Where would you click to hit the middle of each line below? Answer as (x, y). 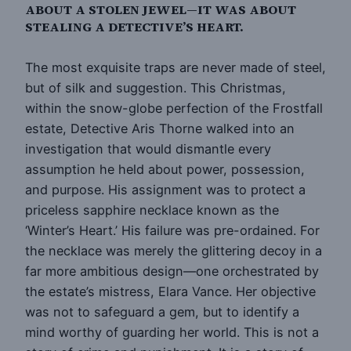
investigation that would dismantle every (148, 148)
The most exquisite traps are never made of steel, (175, 67)
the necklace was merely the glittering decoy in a (174, 250)
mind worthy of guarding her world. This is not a (172, 332)
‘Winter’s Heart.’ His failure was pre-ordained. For (172, 230)
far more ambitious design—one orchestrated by (172, 271)
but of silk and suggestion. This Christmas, (156, 87)
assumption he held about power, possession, (165, 169)
